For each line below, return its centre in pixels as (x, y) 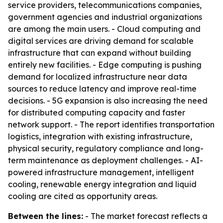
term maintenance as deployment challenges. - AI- (106, 160)
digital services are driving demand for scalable (101, 41)
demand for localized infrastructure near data (98, 77)
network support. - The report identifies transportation (111, 124)
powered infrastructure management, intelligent (101, 172)
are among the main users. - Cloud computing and (104, 29)
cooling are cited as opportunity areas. (83, 196)
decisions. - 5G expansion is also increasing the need (108, 101)
